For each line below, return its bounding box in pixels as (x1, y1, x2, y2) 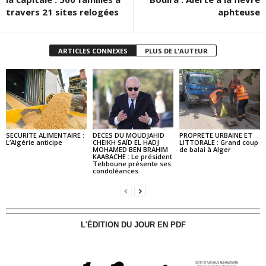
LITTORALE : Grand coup (179, 137, 258, 147)
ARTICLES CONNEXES (58, 46, 128, 55)
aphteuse (218, 6, 260, 18)
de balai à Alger (179, 144, 233, 154)
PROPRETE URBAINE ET (179, 130, 252, 140)
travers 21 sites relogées (6, 6, 119, 18)
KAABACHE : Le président (92, 151, 172, 161)
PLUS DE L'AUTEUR (145, 46, 208, 55)
